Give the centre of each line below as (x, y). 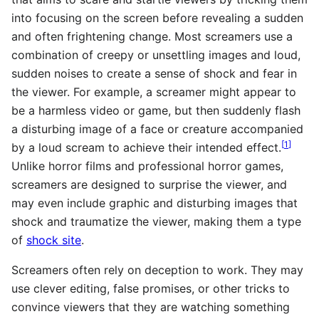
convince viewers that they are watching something (151, 307)
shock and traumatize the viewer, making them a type (156, 221)
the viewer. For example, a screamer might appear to (154, 92)
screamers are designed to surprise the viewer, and (149, 184)
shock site (54, 240)
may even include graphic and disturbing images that (155, 203)
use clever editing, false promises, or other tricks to (151, 288)
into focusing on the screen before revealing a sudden (157, 18)
